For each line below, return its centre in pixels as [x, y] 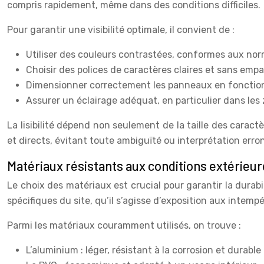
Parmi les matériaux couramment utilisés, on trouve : [124, 225]
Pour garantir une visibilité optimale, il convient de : [121, 29]
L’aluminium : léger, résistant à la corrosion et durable [143, 250]
